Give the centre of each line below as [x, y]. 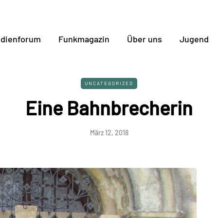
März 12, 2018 [109, 133]
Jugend [194, 39]
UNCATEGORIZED [109, 83]
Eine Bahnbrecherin [109, 108]
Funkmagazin [84, 39]
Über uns [144, 39]
